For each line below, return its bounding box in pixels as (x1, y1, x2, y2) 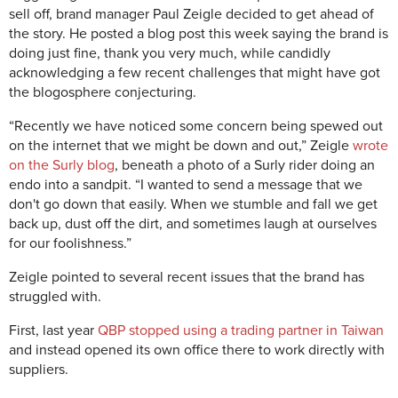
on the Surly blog (9, 156, 115, 175)
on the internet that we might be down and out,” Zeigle (9, 137, 353, 155)
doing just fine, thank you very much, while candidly (9, 44, 330, 63)
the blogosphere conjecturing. (9, 84, 196, 102)
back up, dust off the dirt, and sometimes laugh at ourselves (9, 215, 377, 234)
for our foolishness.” (9, 235, 131, 253)
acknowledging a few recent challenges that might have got (9, 64, 380, 83)
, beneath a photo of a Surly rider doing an (115, 156, 375, 175)
